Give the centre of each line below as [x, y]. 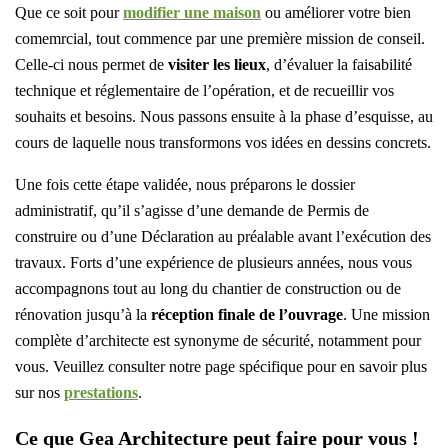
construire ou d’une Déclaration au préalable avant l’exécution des [223, 237]
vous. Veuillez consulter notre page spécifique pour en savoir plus [221, 367]
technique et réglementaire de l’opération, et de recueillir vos [204, 91]
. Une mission [386, 315]
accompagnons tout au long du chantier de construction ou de [208, 289]
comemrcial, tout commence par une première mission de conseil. [220, 39]
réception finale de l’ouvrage [247, 315]
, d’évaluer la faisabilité [339, 65]
